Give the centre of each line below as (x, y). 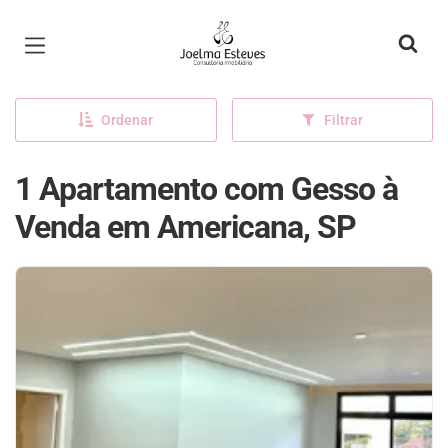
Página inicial (233, 30)
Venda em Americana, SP (185, 227)
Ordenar (127, 120)
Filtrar (344, 120)
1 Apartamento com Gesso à (206, 189)
